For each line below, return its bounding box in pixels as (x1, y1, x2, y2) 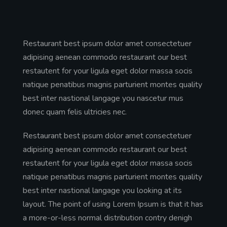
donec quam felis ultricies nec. (23, 106, 127, 118)
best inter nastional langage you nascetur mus (23, 92, 183, 104)
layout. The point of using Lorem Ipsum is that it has (23, 198, 203, 210)
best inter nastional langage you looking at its (23, 184, 182, 196)
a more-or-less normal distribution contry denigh (23, 212, 192, 223)
